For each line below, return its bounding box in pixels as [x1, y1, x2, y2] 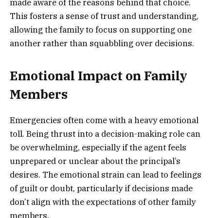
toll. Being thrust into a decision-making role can [10, 128, 200, 139]
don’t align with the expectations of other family [10, 196, 196, 207]
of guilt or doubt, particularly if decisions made [10, 182, 193, 194]
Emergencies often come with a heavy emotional [10, 114, 199, 126]
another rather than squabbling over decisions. [10, 38, 194, 49]
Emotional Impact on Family [10, 68, 187, 84]
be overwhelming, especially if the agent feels [10, 142, 186, 153]
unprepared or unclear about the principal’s [10, 155, 181, 166]
